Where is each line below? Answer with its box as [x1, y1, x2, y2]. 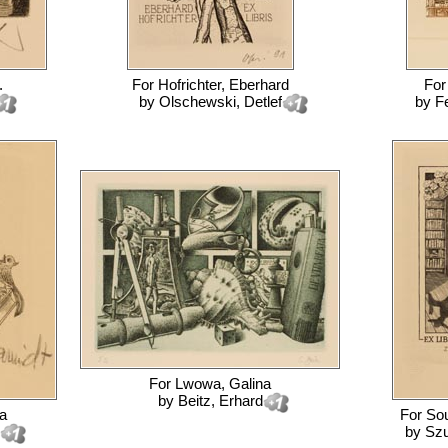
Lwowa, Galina [175, 375, 271, 392]
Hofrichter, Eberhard [157, 76, 289, 93]
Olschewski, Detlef [158, 93, 282, 110]
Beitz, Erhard [177, 392, 263, 409]
